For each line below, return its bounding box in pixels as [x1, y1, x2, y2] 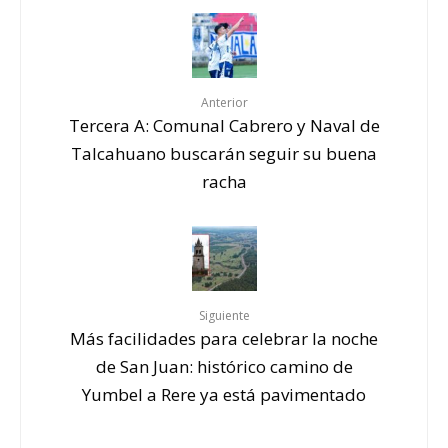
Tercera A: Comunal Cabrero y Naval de [68, 113, 380, 137]
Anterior [200, 93, 248, 111]
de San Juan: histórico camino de [95, 354, 353, 378]
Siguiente [198, 306, 250, 324]
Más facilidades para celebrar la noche [70, 326, 378, 350]
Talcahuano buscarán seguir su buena [71, 141, 377, 165]
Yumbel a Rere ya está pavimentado [82, 382, 366, 406]
